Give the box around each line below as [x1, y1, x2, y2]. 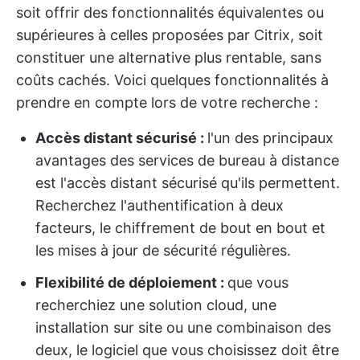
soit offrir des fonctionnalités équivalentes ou [16, 4, 324, 21]
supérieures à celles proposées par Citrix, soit [16, 27, 323, 43]
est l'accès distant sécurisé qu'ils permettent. [35, 174, 340, 191]
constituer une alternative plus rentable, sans [16, 49, 321, 66]
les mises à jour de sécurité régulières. [35, 242, 291, 259]
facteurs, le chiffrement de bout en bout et [35, 219, 325, 236]
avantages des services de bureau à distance [35, 152, 339, 169]
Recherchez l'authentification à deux [35, 197, 284, 214]
